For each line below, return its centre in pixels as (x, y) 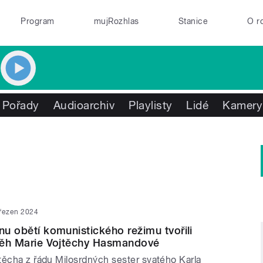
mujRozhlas (116, 21)
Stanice (193, 21)
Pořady (21, 105)
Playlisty (151, 105)
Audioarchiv (84, 105)
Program (38, 21)
